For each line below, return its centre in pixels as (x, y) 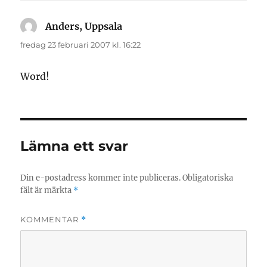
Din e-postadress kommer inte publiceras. (101, 178)
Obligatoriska (208, 178)
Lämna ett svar (74, 146)
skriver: (141, 27)
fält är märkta (47, 191)
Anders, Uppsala (84, 27)
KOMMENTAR (51, 220)
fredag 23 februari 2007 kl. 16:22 (81, 45)
